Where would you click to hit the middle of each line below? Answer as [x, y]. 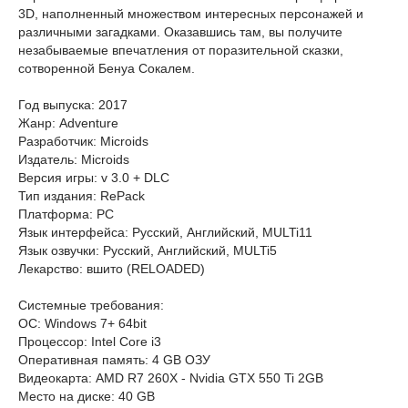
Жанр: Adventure [68, 123]
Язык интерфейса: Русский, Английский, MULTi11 [165, 232]
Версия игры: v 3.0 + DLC [94, 178]
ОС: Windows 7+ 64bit [82, 323]
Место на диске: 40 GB [87, 396]
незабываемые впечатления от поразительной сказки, [181, 50]
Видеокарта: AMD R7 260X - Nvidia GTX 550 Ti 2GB [171, 378]
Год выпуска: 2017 [73, 105]
